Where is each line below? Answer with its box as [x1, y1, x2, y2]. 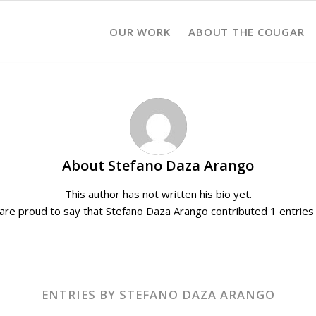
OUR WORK [109, 25, 171, 39]
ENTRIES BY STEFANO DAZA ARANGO [41, 286, 275, 303]
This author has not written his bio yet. [64, 186, 252, 201]
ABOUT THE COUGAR [188, 25, 305, 39]
